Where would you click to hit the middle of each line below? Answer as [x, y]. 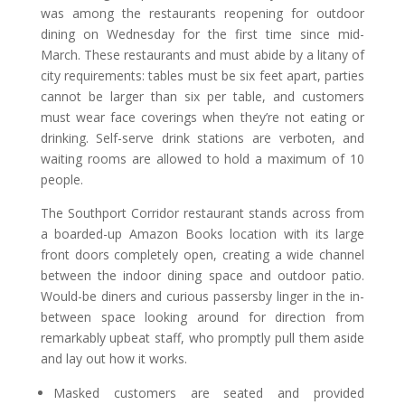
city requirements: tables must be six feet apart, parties [202, 76]
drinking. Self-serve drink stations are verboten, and [202, 138]
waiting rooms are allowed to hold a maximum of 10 [202, 159]
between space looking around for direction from [202, 317]
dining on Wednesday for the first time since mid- [202, 34]
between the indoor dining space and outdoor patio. [202, 276]
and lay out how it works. [113, 359]
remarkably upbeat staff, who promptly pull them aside [202, 338]
